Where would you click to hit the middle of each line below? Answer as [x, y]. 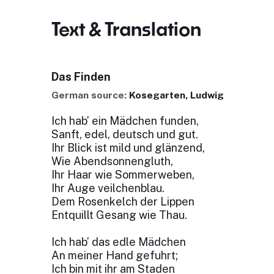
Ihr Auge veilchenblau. [108, 188]
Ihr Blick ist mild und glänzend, [128, 148]
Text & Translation [126, 29]
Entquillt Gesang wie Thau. [119, 215]
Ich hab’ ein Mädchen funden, [125, 121]
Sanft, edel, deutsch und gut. [124, 134]
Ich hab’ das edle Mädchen [118, 242]
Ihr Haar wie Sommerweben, [123, 175]
